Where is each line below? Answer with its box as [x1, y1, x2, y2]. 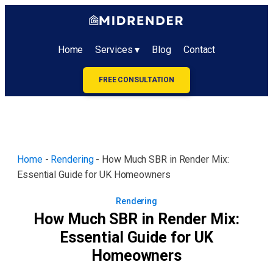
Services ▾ [95, 44, 140, 55]
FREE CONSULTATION [98, 76, 175, 84]
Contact [183, 44, 216, 55]
